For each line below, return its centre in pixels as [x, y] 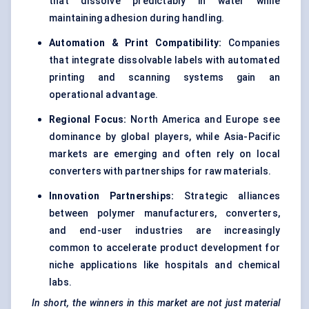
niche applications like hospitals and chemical [165, 265]
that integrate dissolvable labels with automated [165, 60]
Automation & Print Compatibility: [136, 43]
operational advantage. [104, 95]
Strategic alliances [227, 196]
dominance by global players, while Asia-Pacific [165, 137]
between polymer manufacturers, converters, [165, 213]
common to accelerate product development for [165, 248]
